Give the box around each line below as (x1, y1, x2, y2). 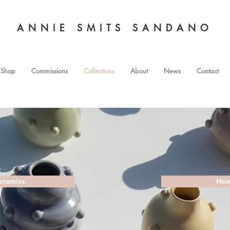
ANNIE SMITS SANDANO (16, 22, 213, 34)
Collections (83, 66, 114, 75)
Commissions (31, 66, 68, 75)
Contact (196, 66, 219, 75)
